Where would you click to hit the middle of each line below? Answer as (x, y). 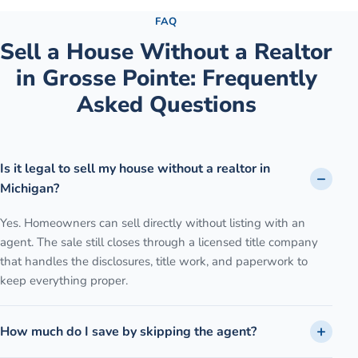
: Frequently (253, 79)
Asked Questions (166, 105)
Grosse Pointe (116, 79)
